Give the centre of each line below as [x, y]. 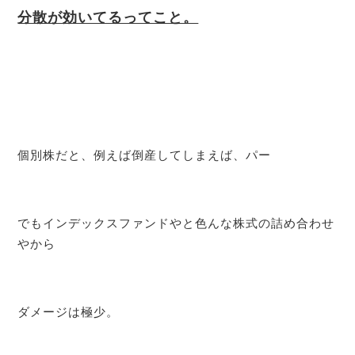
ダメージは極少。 [69, 311]
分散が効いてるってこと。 [108, 18]
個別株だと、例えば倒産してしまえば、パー [145, 155]
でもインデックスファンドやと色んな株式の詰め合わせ [176, 223]
